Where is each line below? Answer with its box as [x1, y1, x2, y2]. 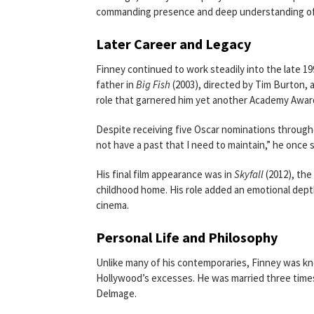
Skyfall [234, 168, 264, 181]
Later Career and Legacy [96, 35, 251, 53]
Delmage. [96, 287, 137, 300]
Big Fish [136, 78, 170, 91]
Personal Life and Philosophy [96, 228, 278, 246]
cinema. [96, 198, 129, 212]
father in [96, 78, 136, 91]
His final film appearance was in [96, 168, 234, 181]
